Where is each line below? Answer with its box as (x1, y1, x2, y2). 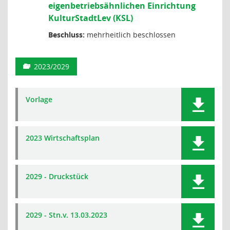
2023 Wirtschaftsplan (26, 133, 100, 143)
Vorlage (26, 94, 52, 104)
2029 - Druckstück (26, 171, 88, 181)
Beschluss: (48, 30, 85, 40)
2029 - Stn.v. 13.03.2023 (26, 210, 107, 220)
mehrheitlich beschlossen (85, 30, 176, 40)
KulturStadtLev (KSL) (48, 12, 133, 24)
